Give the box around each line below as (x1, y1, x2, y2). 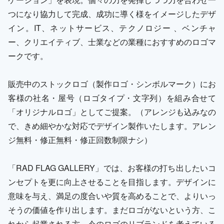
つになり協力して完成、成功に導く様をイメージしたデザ (8, 7, 216, 19)
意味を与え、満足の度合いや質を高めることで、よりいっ (8, 189, 216, 201)
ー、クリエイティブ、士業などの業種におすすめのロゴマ (8, 35, 216, 47)
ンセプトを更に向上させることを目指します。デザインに (8, 175, 216, 187)
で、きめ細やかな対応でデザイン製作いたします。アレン (8, 119, 216, 131)
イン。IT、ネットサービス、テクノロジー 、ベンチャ (8, 21, 216, 33)
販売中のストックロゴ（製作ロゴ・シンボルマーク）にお (8, 77, 216, 89)
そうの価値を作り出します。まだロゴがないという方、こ (8, 203, 216, 215)
